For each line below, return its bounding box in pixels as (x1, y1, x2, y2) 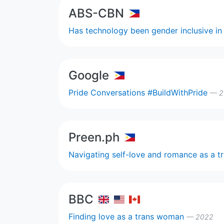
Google (68, 67, 109, 82)
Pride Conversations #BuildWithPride (68, 87, 210, 97)
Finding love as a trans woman (68, 211, 186, 221)
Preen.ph (68, 129, 119, 144)
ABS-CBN (68, 5, 124, 20)
